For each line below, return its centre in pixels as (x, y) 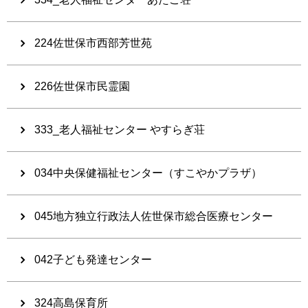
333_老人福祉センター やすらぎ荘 (120, 129)
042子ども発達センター (93, 259)
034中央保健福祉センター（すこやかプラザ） (148, 173)
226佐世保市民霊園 (82, 86)
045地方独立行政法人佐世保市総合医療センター (154, 216)
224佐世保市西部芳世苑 (93, 43)
